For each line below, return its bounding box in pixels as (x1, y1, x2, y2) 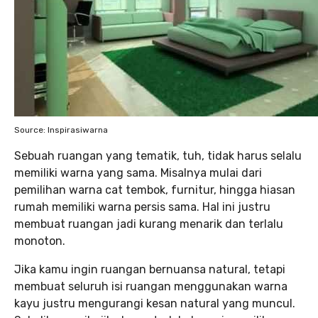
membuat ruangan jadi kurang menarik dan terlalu (14, 217, 283, 231)
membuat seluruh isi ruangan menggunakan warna (14, 280, 287, 293)
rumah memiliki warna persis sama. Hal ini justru (14, 200, 270, 214)
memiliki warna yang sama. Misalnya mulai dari (14, 166, 262, 180)
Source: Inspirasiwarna (14, 125, 108, 135)
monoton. (14, 234, 65, 248)
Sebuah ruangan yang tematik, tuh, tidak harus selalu (14, 149, 302, 163)
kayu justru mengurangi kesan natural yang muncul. (14, 297, 295, 310)
